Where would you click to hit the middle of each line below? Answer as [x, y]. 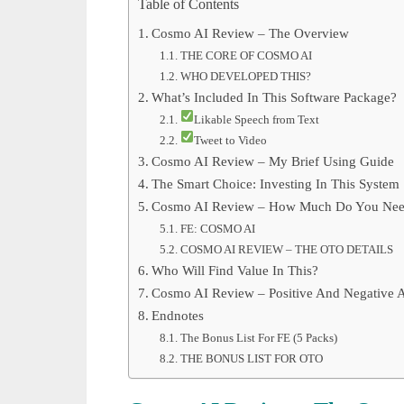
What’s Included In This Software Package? [274, 97]
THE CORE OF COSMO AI [246, 55]
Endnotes [177, 315]
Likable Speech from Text [256, 119]
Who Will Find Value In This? [234, 270]
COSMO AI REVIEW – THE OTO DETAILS [286, 249]
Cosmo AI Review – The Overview [250, 33]
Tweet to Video [230, 140]
